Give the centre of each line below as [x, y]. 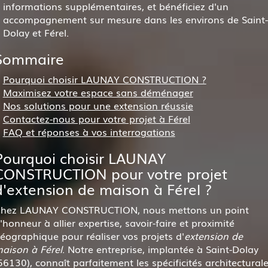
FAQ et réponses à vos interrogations [89, 132]
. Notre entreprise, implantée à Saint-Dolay [160, 249]
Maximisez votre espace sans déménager [98, 92]
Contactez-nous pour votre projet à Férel [96, 118]
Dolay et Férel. [36, 32]
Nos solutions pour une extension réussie [98, 105]
